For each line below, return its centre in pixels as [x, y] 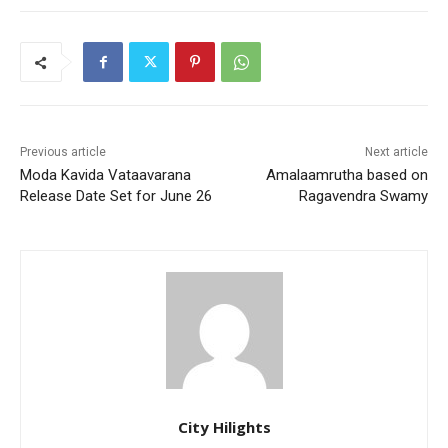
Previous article [63, 152]
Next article [396, 152]
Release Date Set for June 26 [116, 196]
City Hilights [224, 427]
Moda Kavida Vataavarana [105, 175]
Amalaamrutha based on [346, 175]
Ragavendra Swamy [363, 196]
